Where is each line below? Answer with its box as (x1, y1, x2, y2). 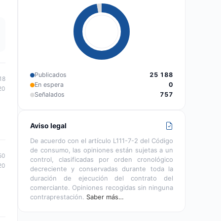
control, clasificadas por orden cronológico (30, 155, 173, 163)
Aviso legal (30, 121, 67, 130)
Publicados (35, 71, 67, 78)
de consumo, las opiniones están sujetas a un (30, 146, 173, 154)
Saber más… (86, 193, 124, 201)
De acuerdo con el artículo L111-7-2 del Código (30, 137, 173, 145)
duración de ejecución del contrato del (30, 174, 173, 182)
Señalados (35, 91, 65, 98)
